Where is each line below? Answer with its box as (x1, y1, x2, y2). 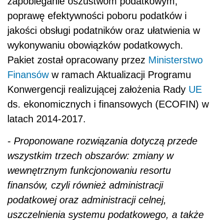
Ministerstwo (148, 54, 203, 65)
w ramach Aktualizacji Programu (49, 69, 191, 80)
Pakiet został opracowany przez (7, 54, 148, 65)
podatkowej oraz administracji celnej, (7, 194, 166, 205)
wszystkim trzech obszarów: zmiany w (7, 150, 173, 161)
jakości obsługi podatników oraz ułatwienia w (7, 25, 200, 36)
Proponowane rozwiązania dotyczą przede (11, 135, 197, 146)
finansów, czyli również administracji (7, 179, 163, 191)
